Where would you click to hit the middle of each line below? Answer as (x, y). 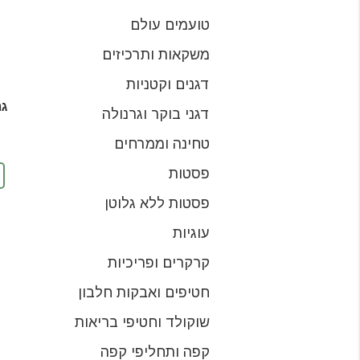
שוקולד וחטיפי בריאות (142, 323)
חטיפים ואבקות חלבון (144, 293)
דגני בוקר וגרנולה (156, 115)
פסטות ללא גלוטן (157, 204)
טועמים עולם (170, 25)
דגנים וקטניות (168, 85)
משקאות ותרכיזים (156, 55)
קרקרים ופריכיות (159, 263)
